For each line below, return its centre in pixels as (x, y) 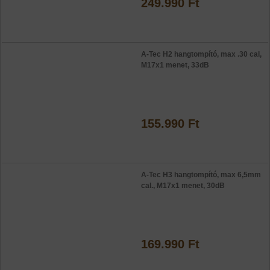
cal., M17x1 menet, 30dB (183, 186)
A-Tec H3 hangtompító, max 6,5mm (201, 175)
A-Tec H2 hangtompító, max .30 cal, (201, 54)
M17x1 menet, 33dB (175, 65)
